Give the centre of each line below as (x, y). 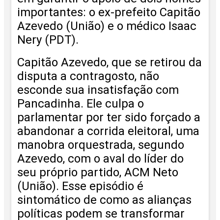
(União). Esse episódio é (80, 186)
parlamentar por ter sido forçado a (109, 117)
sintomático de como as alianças (104, 200)
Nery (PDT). (48, 40)
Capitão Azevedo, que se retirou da (110, 62)
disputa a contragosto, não (88, 76)
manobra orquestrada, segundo (101, 145)
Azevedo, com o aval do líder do (100, 158)
